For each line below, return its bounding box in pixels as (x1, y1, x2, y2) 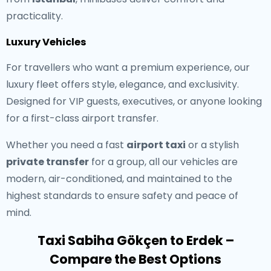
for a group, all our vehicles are (89, 155, 238, 169)
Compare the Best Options (50, 250, 221, 268)
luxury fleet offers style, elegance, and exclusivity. (6, 77, 239, 91)
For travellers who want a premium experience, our (6, 60, 250, 74)
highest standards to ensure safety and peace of (6, 189, 238, 203)
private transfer (6, 155, 89, 169)
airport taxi (126, 138, 186, 152)
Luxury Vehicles (6, 35, 87, 49)
